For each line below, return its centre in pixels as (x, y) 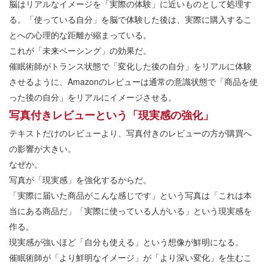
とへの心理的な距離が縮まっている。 (80, 35)
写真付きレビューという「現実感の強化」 (111, 115)
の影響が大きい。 (42, 149)
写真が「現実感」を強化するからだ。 (80, 180)
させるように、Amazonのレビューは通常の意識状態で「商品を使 (133, 82)
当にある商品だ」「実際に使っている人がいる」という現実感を (130, 211)
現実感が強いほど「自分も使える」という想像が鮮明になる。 (126, 242)
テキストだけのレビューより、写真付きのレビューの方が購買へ (130, 133)
